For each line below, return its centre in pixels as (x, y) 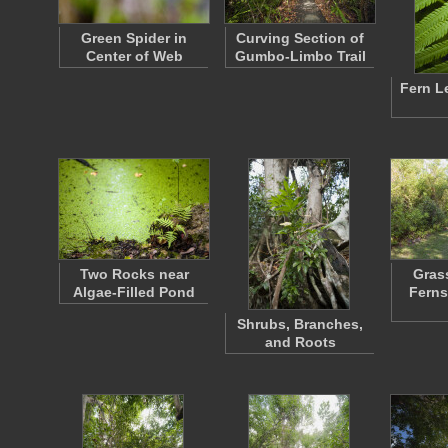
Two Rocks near (134, 274)
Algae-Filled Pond (134, 292)
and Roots (300, 342)
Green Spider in (134, 38)
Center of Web (134, 56)
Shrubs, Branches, (300, 324)
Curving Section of (300, 38)
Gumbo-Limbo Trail (300, 56)
